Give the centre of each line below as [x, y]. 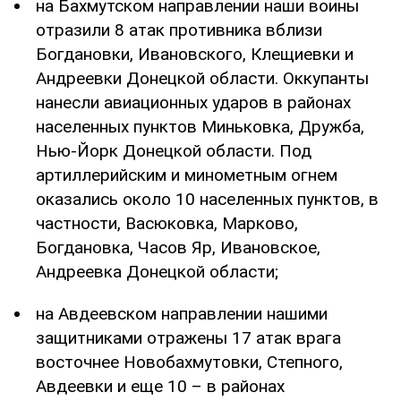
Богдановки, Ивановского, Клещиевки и [195, 54]
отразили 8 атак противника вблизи [179, 30]
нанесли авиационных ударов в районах [193, 102]
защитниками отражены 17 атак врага [188, 337]
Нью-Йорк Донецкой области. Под [174, 150]
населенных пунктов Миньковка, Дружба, [200, 126]
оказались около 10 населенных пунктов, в [207, 199]
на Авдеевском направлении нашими [182, 313]
